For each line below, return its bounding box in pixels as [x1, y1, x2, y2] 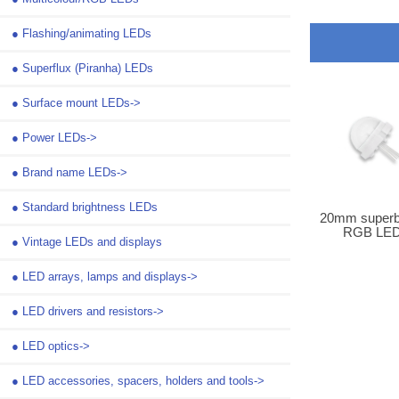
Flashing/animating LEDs [22, 26, 151, 40]
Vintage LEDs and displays [22, 234, 162, 248]
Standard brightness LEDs [22, 199, 158, 214]
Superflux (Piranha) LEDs [22, 61, 153, 75]
